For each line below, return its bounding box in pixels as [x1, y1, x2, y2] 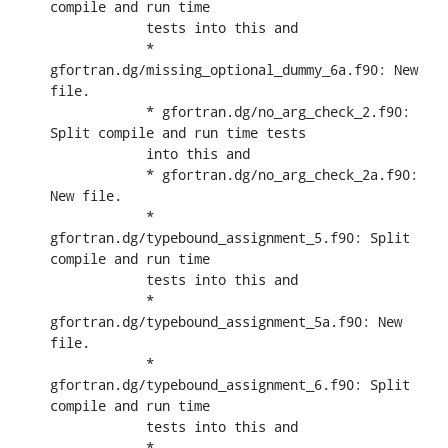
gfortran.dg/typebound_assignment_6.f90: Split [50, 374, 410, 394]
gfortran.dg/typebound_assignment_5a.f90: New [50, 311, 402, 331]
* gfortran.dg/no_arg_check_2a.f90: [50, 164, 146, 184]
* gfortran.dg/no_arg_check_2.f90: [50, 101, 146, 121]
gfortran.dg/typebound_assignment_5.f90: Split [50, 227, 410, 247]
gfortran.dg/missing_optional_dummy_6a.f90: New [50, 59, 418, 79]
